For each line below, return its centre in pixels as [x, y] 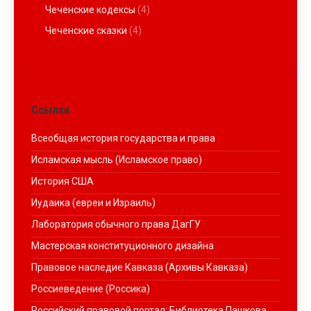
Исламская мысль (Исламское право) [117, 160]
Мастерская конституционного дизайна [123, 246]
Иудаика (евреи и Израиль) [93, 203]
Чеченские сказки [86, 31]
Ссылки [50, 110]
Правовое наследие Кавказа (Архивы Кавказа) [140, 267]
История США [62, 181]
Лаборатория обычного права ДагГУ [116, 224]
